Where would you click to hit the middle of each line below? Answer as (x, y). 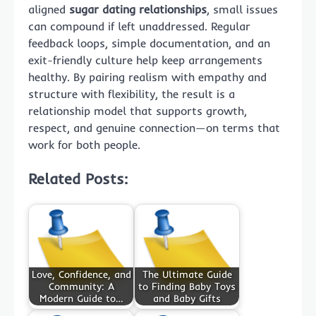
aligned (49, 9)
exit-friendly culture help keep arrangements (145, 60)
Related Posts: (78, 178)
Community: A (81, 286)
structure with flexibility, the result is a (132, 93)
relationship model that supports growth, (138, 110)
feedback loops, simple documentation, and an (149, 43)
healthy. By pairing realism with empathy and (147, 77)
